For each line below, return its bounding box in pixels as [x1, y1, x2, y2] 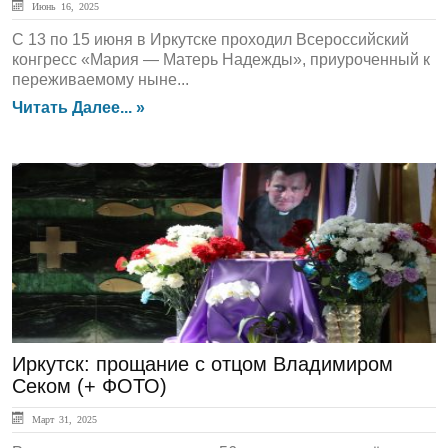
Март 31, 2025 [27, 414, 97, 424]
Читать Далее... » [12, 99, 145, 116]
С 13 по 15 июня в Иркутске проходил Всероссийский [12, 31, 409, 48]
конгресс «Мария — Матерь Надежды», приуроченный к [12, 51, 430, 68]
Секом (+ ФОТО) [12, 375, 167, 397]
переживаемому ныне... [12, 71, 189, 88]
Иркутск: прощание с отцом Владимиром [12, 353, 393, 375]
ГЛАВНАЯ [24, 185, 114, 207]
